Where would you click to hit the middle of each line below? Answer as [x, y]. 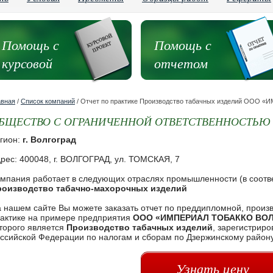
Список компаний [48, 101]
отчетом [181, 63]
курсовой [27, 63]
